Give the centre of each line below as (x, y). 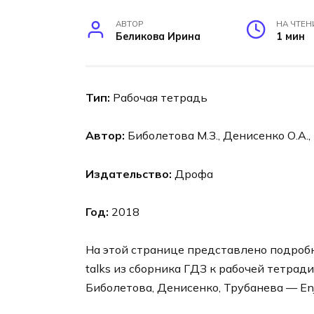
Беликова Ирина (158, 37)
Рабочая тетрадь (159, 98)
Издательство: (129, 173)
